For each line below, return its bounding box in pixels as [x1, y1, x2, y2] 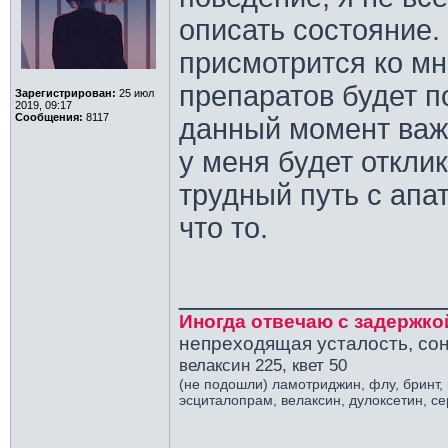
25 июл [115, 87, 154, 99]
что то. [178, 212, 268, 244]
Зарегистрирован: [14, 87, 116, 99]
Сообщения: [14, 111, 83, 123]
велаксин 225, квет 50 [178, 355, 347, 375]
